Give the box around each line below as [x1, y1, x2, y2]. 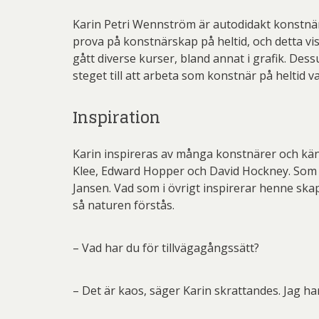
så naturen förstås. [73, 197, 174, 213]
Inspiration [73, 103, 160, 132]
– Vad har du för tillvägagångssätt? [73, 240, 259, 256]
